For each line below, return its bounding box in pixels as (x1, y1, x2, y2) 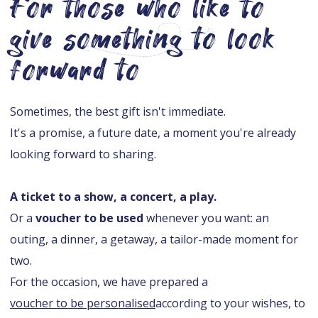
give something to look (10, 21, 276, 58)
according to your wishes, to (155, 295, 305, 312)
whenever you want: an (146, 210, 269, 226)
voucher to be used (35, 210, 146, 226)
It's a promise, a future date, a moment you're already (10, 125, 296, 141)
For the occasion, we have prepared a (10, 274, 208, 290)
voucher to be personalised (10, 295, 155, 312)
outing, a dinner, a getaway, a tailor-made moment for (10, 231, 298, 248)
